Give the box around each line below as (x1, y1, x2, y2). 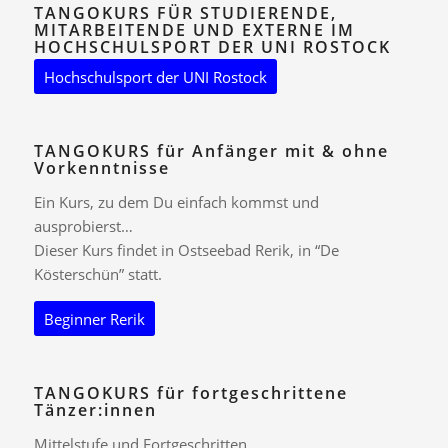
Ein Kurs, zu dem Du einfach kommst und (33, 191, 319, 212)
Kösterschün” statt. (33, 263, 162, 284)
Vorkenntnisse (33, 156, 170, 179)
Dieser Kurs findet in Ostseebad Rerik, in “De (33, 239, 339, 260)
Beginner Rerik (43, 309, 145, 330)
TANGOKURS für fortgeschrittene (33, 382, 348, 405)
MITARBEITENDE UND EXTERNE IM (33, 18, 355, 41)
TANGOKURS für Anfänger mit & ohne (33, 139, 389, 162)
